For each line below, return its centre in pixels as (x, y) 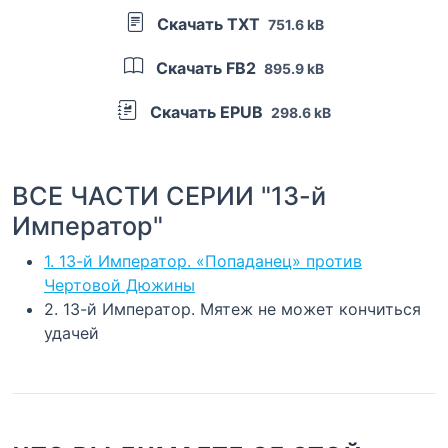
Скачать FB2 (206, 67)
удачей (71, 332)
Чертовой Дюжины (119, 284)
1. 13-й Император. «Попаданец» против (203, 260)
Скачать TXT (208, 23)
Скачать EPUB (206, 111)
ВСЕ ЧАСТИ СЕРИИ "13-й (169, 195)
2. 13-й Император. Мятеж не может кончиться (232, 308)
